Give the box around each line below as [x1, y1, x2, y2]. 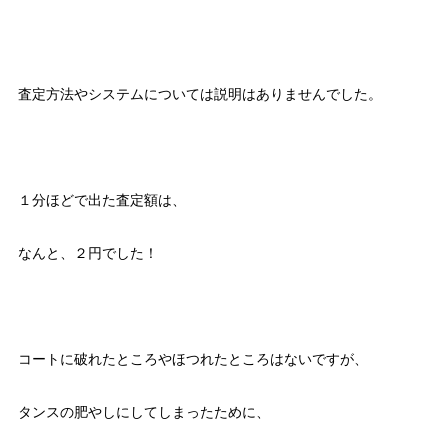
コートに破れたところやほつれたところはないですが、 [17, 351, 368, 368]
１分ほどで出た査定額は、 [17, 192, 186, 209]
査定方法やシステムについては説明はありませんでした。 [17, 86, 382, 103]
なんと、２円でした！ [17, 245, 158, 262]
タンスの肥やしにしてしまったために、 [17, 404, 270, 421]
